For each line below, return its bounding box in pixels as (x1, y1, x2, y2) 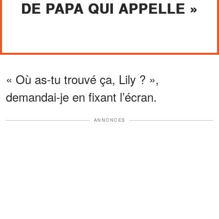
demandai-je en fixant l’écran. (6, 88, 157, 106)
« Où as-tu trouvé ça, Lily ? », (6, 70, 159, 88)
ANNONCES (93, 117, 126, 124)
